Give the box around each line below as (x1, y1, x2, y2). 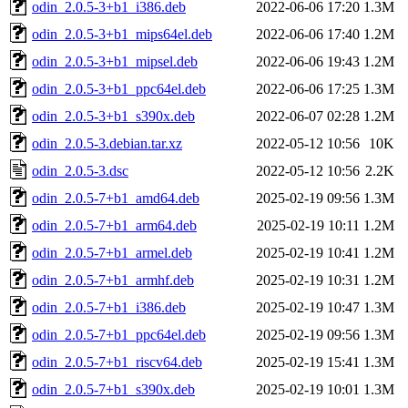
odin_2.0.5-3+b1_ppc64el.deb (32, 80, 206, 97)
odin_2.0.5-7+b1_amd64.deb (32, 189, 199, 206)
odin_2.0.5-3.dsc (32, 162, 128, 178)
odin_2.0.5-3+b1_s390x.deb (32, 107, 195, 124)
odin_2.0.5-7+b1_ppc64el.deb (32, 326, 206, 342)
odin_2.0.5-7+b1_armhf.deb (32, 271, 194, 288)
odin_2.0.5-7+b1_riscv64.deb (32, 353, 202, 370)
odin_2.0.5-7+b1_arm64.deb (32, 217, 197, 233)
